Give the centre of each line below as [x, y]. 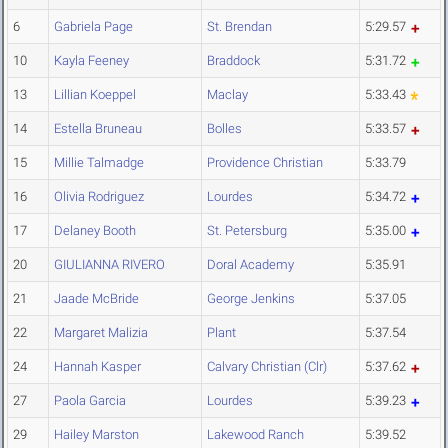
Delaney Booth [95, 231]
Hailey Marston [96, 435]
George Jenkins [251, 299]
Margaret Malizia [101, 333]
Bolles [224, 129]
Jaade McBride [96, 299]
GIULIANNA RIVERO [109, 265]
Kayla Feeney [91, 61]
